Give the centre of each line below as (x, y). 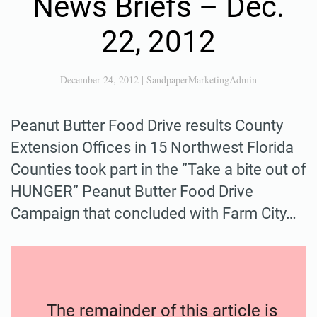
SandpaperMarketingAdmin (202, 79)
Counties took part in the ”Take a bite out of (158, 169)
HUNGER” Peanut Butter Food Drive (132, 191)
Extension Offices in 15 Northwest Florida (152, 147)
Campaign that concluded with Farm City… (154, 213)
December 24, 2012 (99, 79)
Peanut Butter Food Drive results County (147, 125)
